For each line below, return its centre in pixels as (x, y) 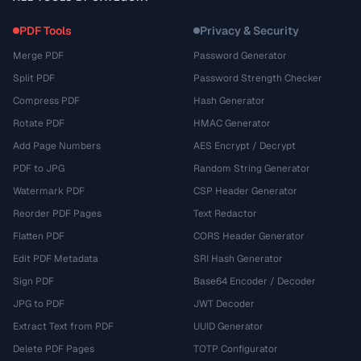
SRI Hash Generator (238, 259)
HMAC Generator (232, 123)
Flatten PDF (39, 236)
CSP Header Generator (245, 191)
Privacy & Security (249, 31)
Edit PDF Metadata (56, 259)
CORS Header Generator (249, 236)
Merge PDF (38, 56)
